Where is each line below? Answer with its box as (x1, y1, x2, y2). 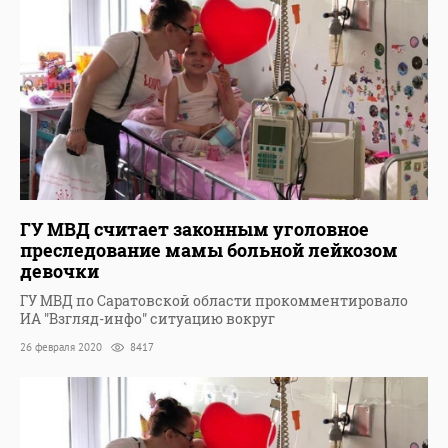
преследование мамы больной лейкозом (20, 238, 398, 263)
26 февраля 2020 (20, 340, 105, 355)
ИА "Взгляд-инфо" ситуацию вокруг (20, 309, 275, 329)
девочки (20, 259, 99, 284)
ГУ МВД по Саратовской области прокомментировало (20, 291, 408, 311)
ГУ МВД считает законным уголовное (20, 217, 369, 242)
